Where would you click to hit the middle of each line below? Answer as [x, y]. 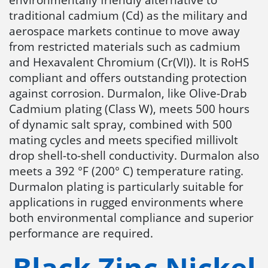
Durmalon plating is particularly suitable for [126, 187]
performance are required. [81, 233]
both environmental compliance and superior [131, 218]
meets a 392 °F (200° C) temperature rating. [126, 171]
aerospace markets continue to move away [124, 31]
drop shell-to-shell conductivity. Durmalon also [134, 156]
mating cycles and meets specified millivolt [124, 140]
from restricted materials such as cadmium [125, 47]
